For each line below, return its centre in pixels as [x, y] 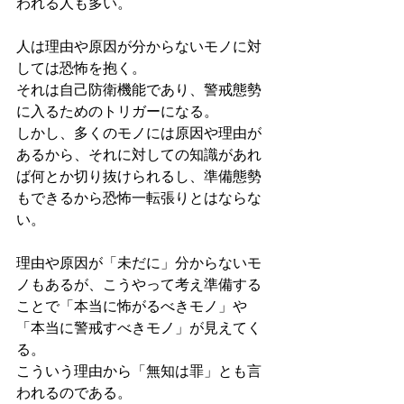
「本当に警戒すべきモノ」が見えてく [139, 327]
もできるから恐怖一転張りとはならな [139, 197]
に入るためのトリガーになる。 [117, 111]
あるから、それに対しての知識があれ [139, 154]
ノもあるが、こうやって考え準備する [139, 284]
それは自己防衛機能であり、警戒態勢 [139, 89]
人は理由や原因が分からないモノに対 [139, 46]
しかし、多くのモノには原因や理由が [139, 133]
